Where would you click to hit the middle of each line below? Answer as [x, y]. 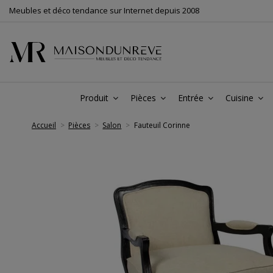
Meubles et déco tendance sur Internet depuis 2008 [104, 10]
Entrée [192, 98]
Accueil [44, 125]
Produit [95, 98]
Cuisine [241, 98]
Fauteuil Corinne [162, 125]
